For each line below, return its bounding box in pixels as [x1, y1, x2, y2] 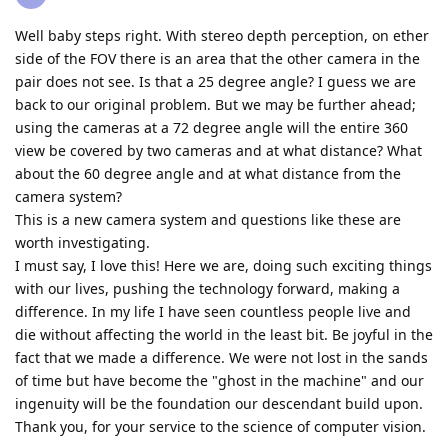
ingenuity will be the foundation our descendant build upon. [15, 394, 423, 414]
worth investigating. [15, 233, 150, 253]
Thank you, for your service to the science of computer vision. [15, 417, 426, 437]
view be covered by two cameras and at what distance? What [15, 141, 422, 161]
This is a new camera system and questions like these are [15, 210, 401, 230]
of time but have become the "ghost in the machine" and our [15, 371, 424, 391]
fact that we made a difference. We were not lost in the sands [15, 348, 428, 368]
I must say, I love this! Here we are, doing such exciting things [15, 256, 432, 276]
